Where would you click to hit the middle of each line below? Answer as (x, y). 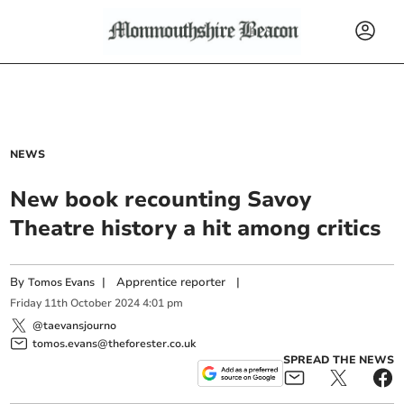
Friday (26, 303)
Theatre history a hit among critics (196, 228)
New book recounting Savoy (161, 199)
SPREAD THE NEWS (338, 359)
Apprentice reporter (171, 282)
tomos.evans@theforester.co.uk (115, 343)
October (92, 303)
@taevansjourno (75, 325)
